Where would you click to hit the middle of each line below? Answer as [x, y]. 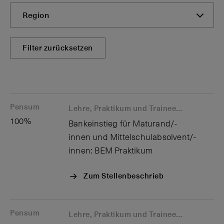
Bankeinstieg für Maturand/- [123, 124]
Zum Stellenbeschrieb [123, 176]
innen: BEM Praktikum [110, 151]
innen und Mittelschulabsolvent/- [132, 137]
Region [36, 15]
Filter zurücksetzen [58, 48]
